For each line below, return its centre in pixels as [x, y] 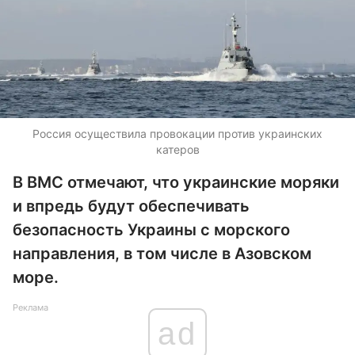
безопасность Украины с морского [151, 230]
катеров [177, 149]
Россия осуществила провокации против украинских [177, 134]
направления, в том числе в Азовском [162, 254]
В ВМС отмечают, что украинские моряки [176, 182]
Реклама [31, 307]
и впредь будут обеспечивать [131, 206]
